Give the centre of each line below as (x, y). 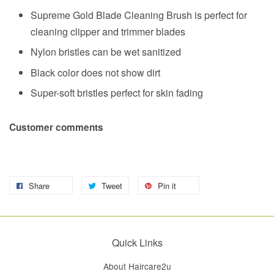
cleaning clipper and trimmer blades (108, 31)
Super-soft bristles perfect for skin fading (117, 93)
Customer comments (56, 128)
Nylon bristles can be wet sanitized (106, 52)
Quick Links (137, 243)
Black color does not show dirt (95, 72)
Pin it (167, 186)
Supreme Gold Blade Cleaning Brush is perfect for (139, 15)
